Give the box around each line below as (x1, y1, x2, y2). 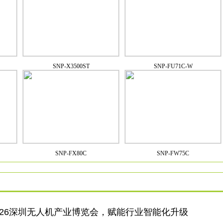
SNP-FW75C (157, 150, 189, 157)
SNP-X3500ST (52, 63, 90, 70)
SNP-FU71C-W (153, 63, 193, 70)
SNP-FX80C (55, 150, 87, 157)
